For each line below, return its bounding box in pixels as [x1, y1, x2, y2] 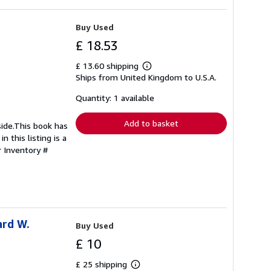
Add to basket [124, 118, 178, 129]
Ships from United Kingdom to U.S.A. [76, 72, 217, 83]
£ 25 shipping [76, 259, 129, 270]
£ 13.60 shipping [76, 60, 141, 71]
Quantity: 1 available [76, 93, 154, 103]
